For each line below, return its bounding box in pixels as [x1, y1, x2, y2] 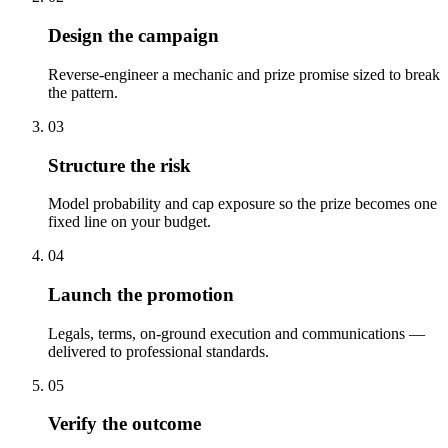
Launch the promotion [48, 284, 234, 306]
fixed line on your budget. [48, 213, 211, 231]
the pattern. [48, 83, 118, 101]
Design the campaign [48, 25, 219, 47]
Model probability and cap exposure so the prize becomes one [48, 195, 437, 213]
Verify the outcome [48, 413, 201, 435]
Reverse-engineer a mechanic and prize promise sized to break [48, 65, 440, 83]
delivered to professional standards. [48, 342, 269, 360]
